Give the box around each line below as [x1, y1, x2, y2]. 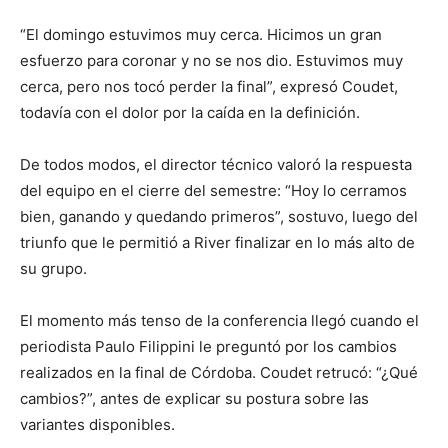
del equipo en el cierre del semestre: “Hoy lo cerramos [20, 180, 407, 200]
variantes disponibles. [20, 414, 175, 434]
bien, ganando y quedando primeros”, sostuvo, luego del [20, 206, 418, 226]
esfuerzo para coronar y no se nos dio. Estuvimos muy [20, 50, 403, 70]
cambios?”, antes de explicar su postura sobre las [20, 388, 369, 408]
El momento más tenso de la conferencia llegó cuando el [20, 310, 419, 330]
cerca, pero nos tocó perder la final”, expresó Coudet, [20, 76, 398, 96]
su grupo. [20, 258, 87, 278]
